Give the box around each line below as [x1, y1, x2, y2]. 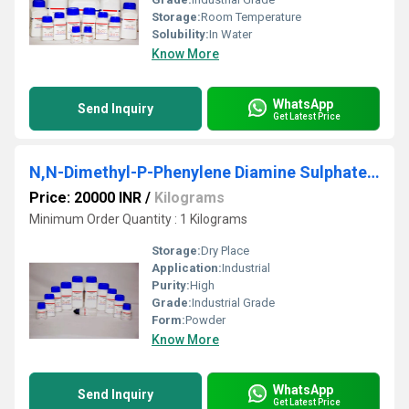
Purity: [152, 278, 190, 292]
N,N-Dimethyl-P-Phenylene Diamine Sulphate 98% [367, 163, 380, 182]
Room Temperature [201, 10, 301, 24]
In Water [209, 27, 252, 41]
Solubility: [152, 27, 209, 41]
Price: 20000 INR [29, 189, 142, 206]
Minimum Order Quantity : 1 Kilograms [29, 212, 247, 226]
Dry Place [201, 244, 249, 257]
